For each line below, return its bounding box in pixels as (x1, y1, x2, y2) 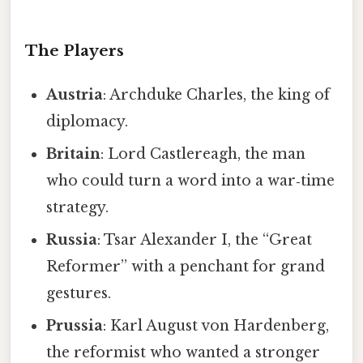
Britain (46, 144, 101, 163)
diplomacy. (46, 112, 129, 130)
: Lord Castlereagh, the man (100, 144, 306, 163)
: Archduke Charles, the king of (103, 85, 331, 104)
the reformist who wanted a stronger (46, 343, 321, 361)
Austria (46, 85, 104, 104)
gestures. (46, 284, 112, 302)
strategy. (46, 198, 109, 216)
